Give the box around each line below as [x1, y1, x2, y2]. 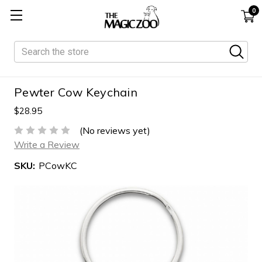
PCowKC [39, 159, 77, 171]
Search [14, 42, 43, 54]
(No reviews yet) [80, 124, 150, 136]
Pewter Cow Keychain [14, 85, 137, 99]
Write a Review [14, 138, 80, 150]
